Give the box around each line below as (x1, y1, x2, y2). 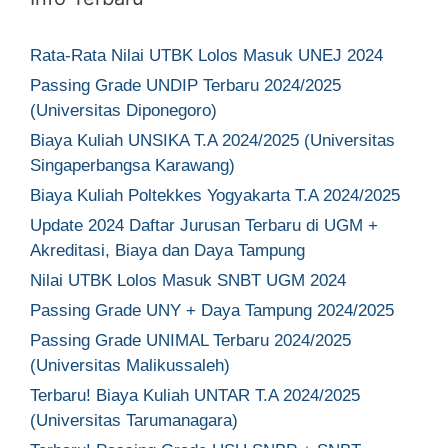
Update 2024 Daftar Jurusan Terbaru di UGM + (30, 215, 378, 235)
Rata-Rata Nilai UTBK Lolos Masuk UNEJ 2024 (30, 45, 383, 65)
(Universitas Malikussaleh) (30, 355, 230, 375)
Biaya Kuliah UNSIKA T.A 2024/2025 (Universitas (30, 130, 395, 150)
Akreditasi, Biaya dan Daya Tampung (30, 240, 305, 260)
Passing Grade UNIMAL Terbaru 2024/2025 (30, 330, 351, 350)
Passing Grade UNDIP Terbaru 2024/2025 (30, 75, 341, 95)
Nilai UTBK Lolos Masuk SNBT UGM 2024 (30, 270, 346, 290)
